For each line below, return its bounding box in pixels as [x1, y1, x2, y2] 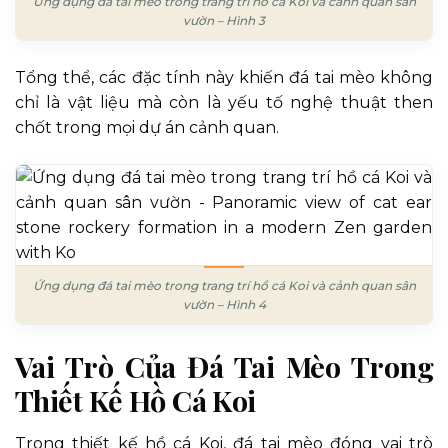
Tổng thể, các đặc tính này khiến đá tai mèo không [15, 67, 433, 87]
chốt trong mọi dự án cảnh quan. [15, 117, 279, 137]
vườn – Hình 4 [182, 296, 266, 312]
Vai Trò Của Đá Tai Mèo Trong [15, 346, 433, 385]
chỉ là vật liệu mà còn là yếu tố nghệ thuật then [15, 92, 433, 112]
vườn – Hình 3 [183, 12, 265, 28]
